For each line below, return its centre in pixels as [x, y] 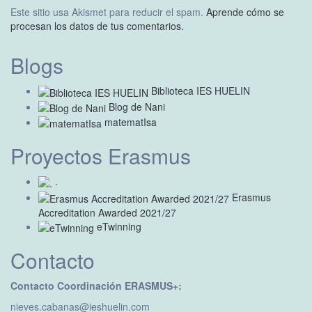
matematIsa [129, 122]
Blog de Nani [135, 106]
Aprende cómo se [245, 12]
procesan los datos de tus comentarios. [97, 26]
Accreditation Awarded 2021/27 [107, 213]
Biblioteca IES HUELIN [199, 91]
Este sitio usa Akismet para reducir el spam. [108, 12]
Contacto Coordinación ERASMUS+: [96, 286]
